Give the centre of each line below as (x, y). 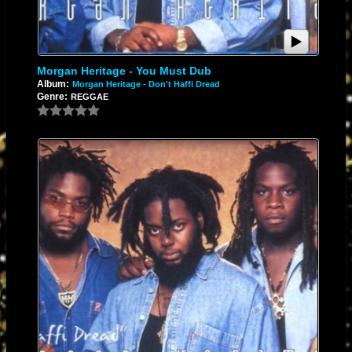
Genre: (52, 97)
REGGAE (89, 97)
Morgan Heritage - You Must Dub (124, 71)
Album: (53, 84)
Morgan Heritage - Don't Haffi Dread (146, 84)
